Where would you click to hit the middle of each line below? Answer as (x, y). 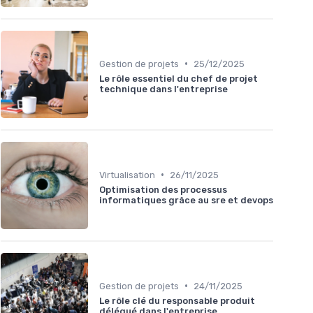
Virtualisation (127, 175)
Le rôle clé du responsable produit (177, 300)
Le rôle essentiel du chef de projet (179, 78)
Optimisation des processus (163, 189)
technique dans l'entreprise (163, 89)
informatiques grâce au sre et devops (186, 200)
